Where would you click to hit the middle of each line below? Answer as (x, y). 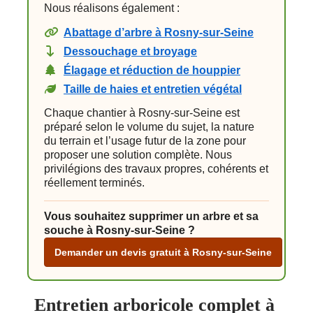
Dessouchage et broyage (130, 52)
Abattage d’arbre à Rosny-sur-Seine (159, 33)
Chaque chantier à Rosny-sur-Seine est (142, 113)
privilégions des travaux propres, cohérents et (156, 169)
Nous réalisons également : (112, 8)
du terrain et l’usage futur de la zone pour (145, 141)
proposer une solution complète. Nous (138, 155)
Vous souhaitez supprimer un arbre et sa (151, 217)
